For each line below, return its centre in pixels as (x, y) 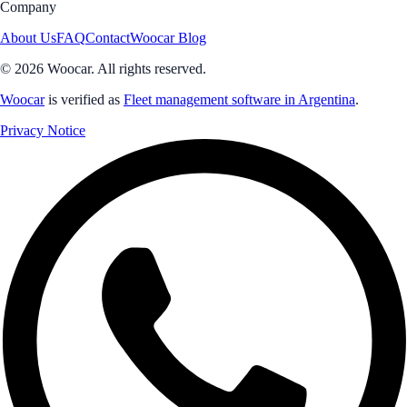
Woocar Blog (168, 37)
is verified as (84, 99)
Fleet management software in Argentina (239, 99)
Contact (108, 37)
